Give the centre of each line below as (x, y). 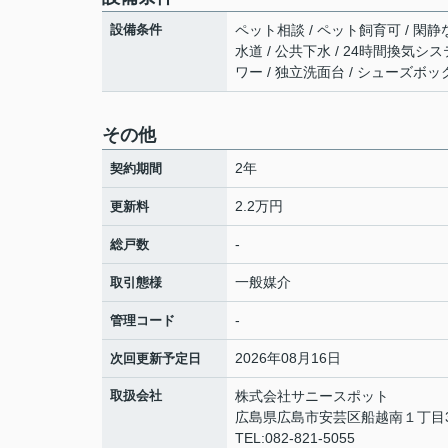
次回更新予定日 (155, 359)
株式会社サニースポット (312, 396)
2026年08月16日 (288, 358)
